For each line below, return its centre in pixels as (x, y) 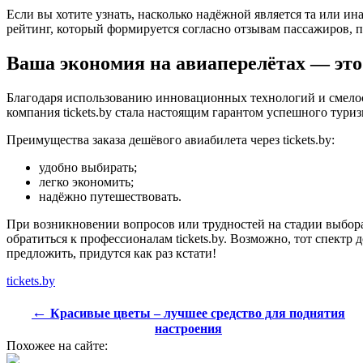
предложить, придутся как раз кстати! (111, 254)
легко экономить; (86, 182)
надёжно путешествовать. (110, 197)
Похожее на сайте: (57, 346)
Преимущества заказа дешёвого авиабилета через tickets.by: (171, 140)
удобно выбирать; (88, 168)
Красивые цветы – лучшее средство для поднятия (196, 314)
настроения (188, 329)
